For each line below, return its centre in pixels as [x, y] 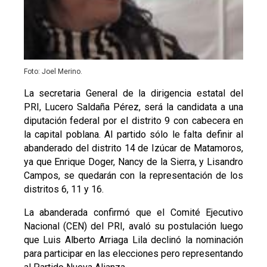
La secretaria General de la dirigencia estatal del [133, 94]
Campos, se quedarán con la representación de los [133, 176]
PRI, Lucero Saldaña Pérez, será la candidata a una [133, 107]
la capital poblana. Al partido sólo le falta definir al [133, 135]
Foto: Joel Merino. [53, 72]
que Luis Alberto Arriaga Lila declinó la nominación [133, 240]
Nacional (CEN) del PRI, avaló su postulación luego [133, 226]
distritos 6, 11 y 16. [63, 190]
